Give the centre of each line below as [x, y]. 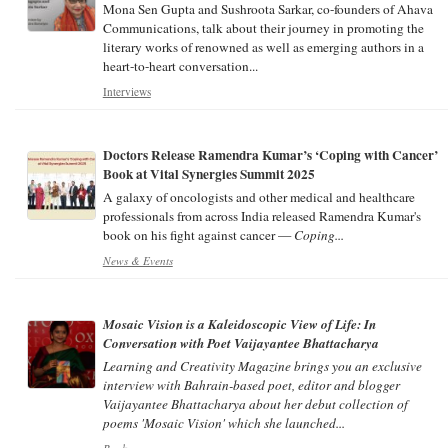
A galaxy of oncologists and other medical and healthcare [258, 196]
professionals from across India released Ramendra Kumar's [261, 215]
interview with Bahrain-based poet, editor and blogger [251, 384]
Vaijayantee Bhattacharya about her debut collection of [255, 403]
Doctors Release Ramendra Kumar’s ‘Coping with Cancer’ [270, 154]
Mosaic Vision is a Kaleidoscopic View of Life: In [239, 323]
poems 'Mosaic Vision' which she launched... [223, 422]
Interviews [126, 91]
